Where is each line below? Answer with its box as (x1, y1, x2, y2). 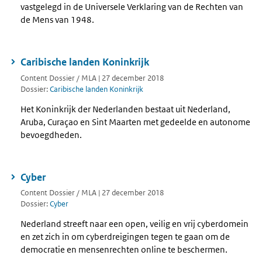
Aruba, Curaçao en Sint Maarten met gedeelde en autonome (20, 116, 250, 127)
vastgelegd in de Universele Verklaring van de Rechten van (20, 1, 243, 13)
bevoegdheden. (20, 129, 82, 140)
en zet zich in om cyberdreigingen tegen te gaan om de (20, 231, 230, 243)
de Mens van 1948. (20, 14, 94, 26)
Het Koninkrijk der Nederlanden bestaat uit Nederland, (20, 103, 230, 115)
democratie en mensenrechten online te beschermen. (20, 244, 227, 256)
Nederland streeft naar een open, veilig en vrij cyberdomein (20, 218, 249, 230)
